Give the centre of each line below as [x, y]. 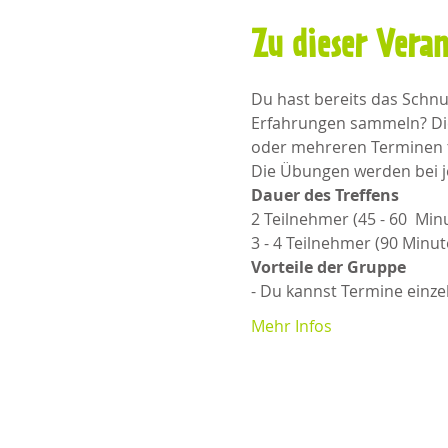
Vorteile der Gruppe [328, 266]
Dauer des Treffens [324, 194]
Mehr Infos [291, 325]
